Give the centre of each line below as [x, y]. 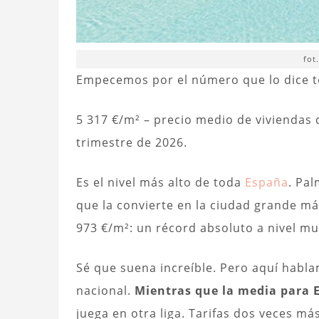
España [267, 183]
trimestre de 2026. [132, 143]
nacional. [105, 291]
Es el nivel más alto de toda [161, 183]
